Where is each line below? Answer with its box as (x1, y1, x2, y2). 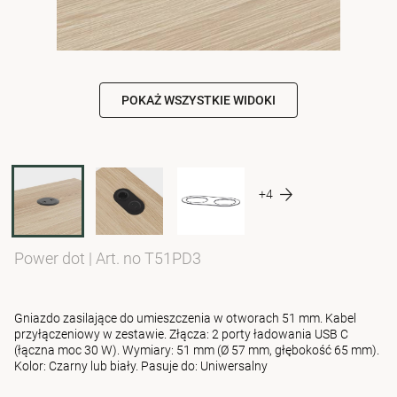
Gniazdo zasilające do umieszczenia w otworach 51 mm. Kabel (14, 311, 356, 325)
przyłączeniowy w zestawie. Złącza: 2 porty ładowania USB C (14, 327, 348, 341)
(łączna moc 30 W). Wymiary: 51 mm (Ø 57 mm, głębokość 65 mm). (14, 343, 379, 357)
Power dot (14, 249, 89, 268)
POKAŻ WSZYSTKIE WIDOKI (121, 93, 276, 107)
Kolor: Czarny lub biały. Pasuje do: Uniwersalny (14, 359, 268, 373)
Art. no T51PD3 (96, 249, 201, 268)
